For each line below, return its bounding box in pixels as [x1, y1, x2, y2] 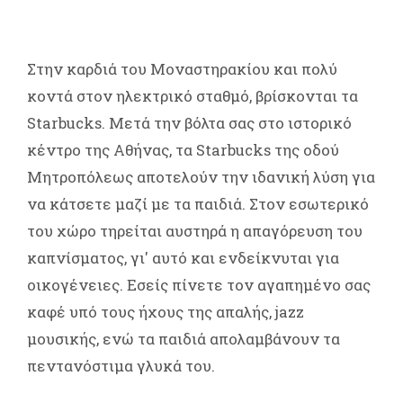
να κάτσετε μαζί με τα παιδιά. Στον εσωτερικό [27, 193, 369, 214]
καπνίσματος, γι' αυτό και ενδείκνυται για [27, 246, 339, 268]
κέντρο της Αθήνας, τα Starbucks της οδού [27, 139, 339, 160]
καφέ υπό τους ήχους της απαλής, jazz [27, 300, 304, 322]
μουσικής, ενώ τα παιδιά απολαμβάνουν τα [27, 327, 340, 349]
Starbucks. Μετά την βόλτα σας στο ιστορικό [27, 112, 352, 133]
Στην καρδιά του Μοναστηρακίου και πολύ [27, 58, 337, 79]
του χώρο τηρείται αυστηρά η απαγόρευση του [27, 219, 363, 241]
